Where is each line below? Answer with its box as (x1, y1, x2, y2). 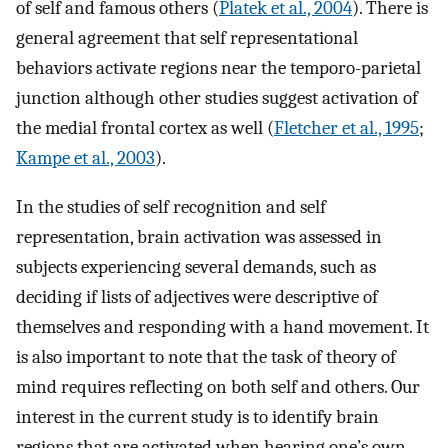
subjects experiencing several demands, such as (16, 255, 376, 278)
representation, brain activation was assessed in (16, 225, 382, 248)
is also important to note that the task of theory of (16, 345, 396, 368)
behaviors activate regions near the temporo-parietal (16, 57, 421, 80)
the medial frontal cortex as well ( (16, 117, 274, 140)
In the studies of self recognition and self (16, 195, 326, 218)
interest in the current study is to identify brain (16, 405, 379, 428)
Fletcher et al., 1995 (274, 117, 419, 140)
